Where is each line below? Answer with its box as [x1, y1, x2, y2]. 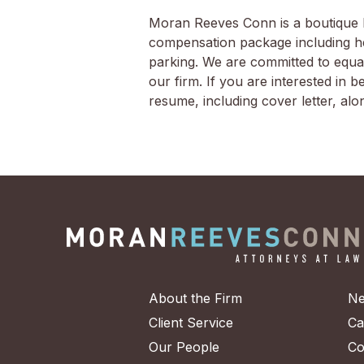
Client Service [149, 314, 233, 331]
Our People [149, 338, 219, 355]
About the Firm [149, 289, 242, 306]
